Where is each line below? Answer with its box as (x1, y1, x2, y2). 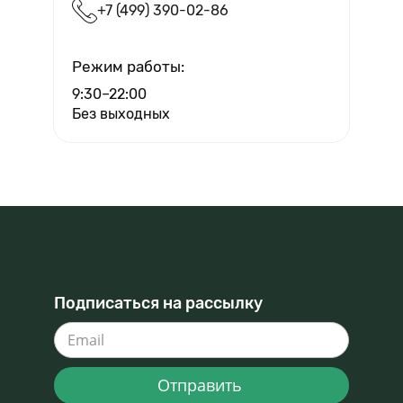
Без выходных (72, 104, 170, 122)
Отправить (157, 373, 246, 396)
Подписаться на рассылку (54, 292, 263, 313)
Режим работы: (72, 58, 184, 76)
